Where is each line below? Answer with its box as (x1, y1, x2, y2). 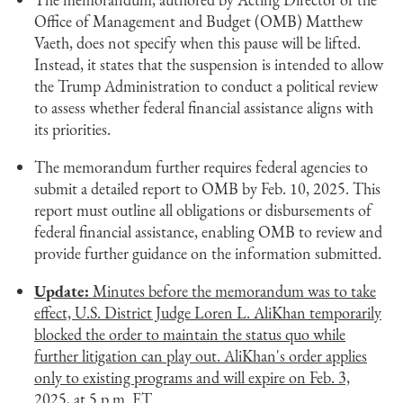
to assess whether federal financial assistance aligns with (34, 97, 373, 118)
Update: (34, 281, 89, 301)
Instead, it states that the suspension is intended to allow (34, 54, 383, 75)
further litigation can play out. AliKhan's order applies (34, 345, 367, 366)
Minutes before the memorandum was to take (89, 281, 376, 301)
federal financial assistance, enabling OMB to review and (34, 221, 382, 242)
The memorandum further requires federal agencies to (34, 157, 368, 177)
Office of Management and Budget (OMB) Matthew (34, 11, 363, 31)
